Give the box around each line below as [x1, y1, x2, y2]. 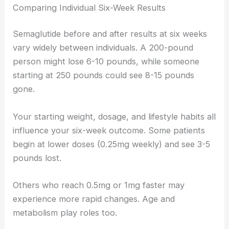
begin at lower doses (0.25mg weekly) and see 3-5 [13, 139, 211, 149]
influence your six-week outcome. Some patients [13, 125, 205, 135]
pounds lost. [13, 152, 62, 163]
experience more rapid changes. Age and [13, 193, 175, 204]
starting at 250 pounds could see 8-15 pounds [13, 70, 195, 81]
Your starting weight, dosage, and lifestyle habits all [13, 111, 216, 122]
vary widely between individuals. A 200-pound [13, 42, 194, 53]
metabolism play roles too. [13, 207, 118, 218]
